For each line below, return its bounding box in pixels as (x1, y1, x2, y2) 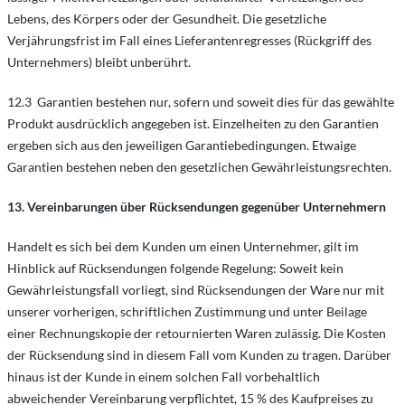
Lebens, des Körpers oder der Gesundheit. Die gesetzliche (7, 11, 326, 26)
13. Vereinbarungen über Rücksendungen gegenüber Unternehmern (7, 199, 386, 214)
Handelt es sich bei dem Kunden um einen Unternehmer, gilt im (7, 239, 359, 254)
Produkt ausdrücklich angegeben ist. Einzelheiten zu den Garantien (7, 116, 379, 131)
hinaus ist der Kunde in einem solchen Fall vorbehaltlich (7, 369, 320, 384)
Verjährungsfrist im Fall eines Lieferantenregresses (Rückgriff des (7, 33, 372, 48)
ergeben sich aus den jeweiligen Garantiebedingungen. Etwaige (7, 137, 356, 153)
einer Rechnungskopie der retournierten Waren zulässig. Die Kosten (7, 325, 386, 341)
